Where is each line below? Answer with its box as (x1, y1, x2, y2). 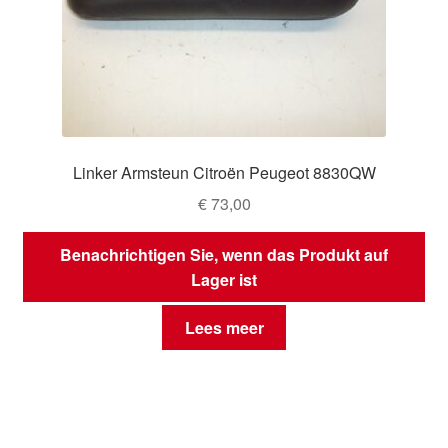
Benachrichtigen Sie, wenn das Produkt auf (60, 242, 388, 266)
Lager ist (191, 267, 257, 291)
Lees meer (184, 316, 264, 340)
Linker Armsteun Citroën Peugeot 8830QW (72, 161, 376, 185)
